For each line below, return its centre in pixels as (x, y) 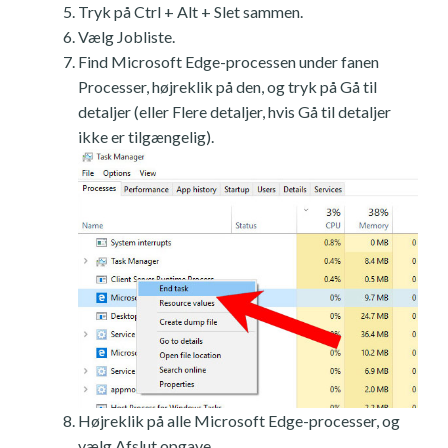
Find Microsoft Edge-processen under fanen (228, 61)
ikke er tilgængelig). (146, 136)
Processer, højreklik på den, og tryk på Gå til (227, 86)
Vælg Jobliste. (126, 36)
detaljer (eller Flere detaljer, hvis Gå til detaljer (234, 111)
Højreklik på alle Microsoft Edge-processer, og (239, 420)
